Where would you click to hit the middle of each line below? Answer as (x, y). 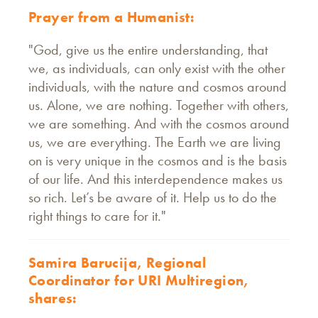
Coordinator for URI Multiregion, (139, 280)
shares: (53, 298)
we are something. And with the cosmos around (159, 123)
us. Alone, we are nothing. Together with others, (159, 105)
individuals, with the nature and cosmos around (158, 86)
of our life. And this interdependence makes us (155, 179)
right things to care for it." (97, 215)
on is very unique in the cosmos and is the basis (158, 160)
